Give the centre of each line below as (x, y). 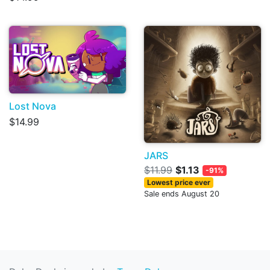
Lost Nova (33, 106)
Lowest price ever (178, 183)
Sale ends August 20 (182, 194)
